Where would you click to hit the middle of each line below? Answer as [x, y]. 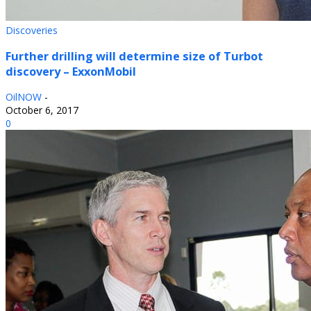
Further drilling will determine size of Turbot [134, 56]
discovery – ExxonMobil [71, 71]
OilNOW [24, 97]
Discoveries [32, 31]
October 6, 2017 [42, 110]
